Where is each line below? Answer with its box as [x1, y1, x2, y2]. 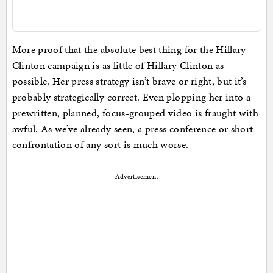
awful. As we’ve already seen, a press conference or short [12, 121, 253, 136]
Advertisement [115, 172, 158, 182]
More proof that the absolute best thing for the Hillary [12, 42, 246, 57]
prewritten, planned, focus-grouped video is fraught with [12, 105, 259, 121]
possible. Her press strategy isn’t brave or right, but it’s [12, 74, 247, 89]
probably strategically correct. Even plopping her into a [12, 90, 251, 105]
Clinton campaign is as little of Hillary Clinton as [12, 58, 224, 73]
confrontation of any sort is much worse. [12, 137, 189, 152]
